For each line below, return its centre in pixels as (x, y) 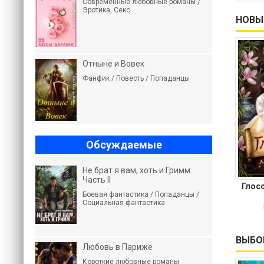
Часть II (97, 180)
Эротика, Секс (106, 10)
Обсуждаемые (124, 145)
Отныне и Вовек (113, 64)
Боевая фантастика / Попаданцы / (141, 194)
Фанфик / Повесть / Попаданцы (136, 78)
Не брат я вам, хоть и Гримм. (137, 170)
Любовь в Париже (118, 247)
